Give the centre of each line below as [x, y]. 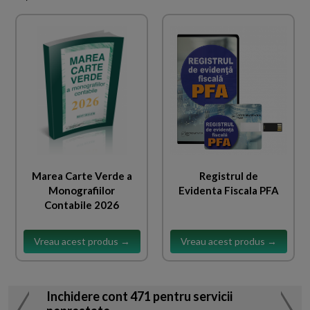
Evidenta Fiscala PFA [228, 190]
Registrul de [228, 175]
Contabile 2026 [82, 204]
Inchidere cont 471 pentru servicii [139, 297]
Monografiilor [82, 190]
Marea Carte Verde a [82, 175]
